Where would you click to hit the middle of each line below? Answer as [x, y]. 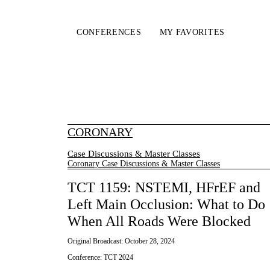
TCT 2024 [118, 258]
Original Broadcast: [96, 241]
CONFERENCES [109, 32]
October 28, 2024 [150, 241]
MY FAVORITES [192, 32]
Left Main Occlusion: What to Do [166, 205]
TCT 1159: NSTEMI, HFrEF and [164, 188]
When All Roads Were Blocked [159, 221]
